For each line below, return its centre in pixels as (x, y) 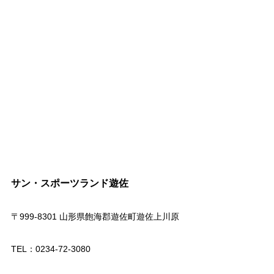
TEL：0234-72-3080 (50, 249)
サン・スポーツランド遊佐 (69, 183)
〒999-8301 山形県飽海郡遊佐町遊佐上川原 (95, 216)
